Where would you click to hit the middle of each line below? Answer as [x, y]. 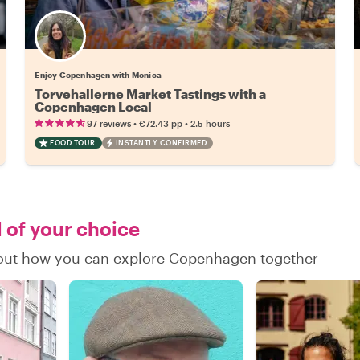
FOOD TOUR [73, 142]
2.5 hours [211, 123]
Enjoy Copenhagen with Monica [98, 74]
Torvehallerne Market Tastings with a [151, 93]
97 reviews [109, 123]
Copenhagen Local [94, 106]
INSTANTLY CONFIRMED [161, 142]
